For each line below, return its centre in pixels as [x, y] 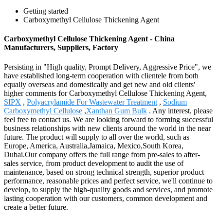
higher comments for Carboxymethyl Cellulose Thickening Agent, [105, 93]
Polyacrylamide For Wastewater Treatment [92, 102]
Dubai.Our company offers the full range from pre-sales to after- [102, 154]
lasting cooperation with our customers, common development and [106, 198]
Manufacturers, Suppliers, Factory [61, 48]
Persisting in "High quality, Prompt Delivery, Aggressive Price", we [108, 67]
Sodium [175, 102]
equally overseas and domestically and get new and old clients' [100, 84]
